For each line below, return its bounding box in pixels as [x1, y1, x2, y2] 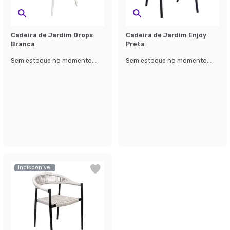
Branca [11, 41, 35, 48]
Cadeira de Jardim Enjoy [126, 32, 206, 39]
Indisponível [18, 164, 52, 171]
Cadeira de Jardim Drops [11, 32, 93, 39]
